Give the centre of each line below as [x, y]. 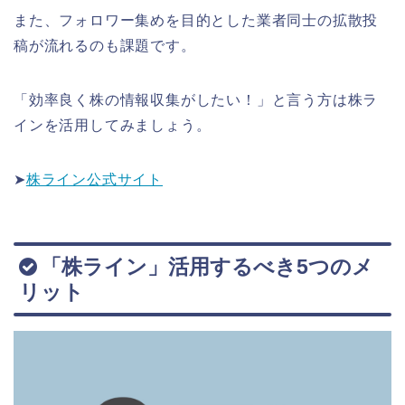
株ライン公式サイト [94, 180]
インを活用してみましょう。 [113, 126]
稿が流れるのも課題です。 [105, 46]
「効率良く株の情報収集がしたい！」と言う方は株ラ [196, 100]
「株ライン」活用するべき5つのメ [207, 266]
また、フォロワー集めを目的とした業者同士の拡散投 [196, 21]
